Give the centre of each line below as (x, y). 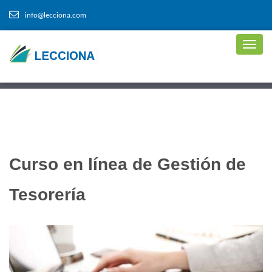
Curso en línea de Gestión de (127, 164)
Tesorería (47, 195)
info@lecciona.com (56, 15)
